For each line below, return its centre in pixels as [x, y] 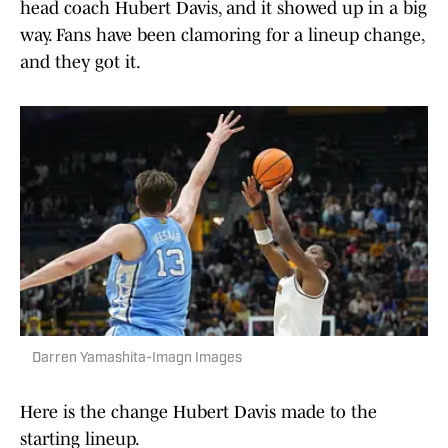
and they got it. [80, 62]
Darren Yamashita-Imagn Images [137, 359]
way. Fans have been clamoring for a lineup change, [222, 35]
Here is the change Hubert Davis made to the [198, 412]
